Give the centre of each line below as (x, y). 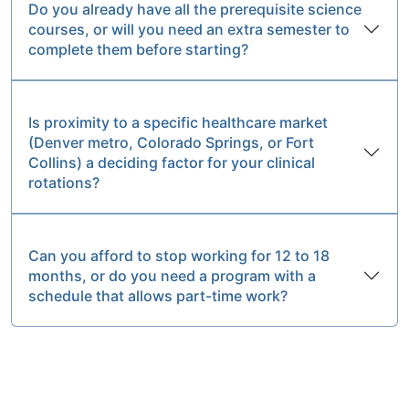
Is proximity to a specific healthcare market (178, 123)
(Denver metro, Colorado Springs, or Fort (171, 143)
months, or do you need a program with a (172, 276)
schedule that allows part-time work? (158, 296)
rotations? (64, 183)
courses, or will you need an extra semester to (189, 30)
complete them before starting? (138, 50)
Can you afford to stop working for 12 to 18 (179, 256)
